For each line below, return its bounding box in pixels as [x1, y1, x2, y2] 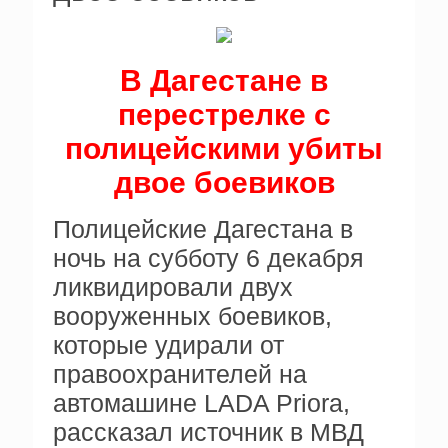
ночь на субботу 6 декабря [53, 244, 364, 272]
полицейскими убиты [65, 132, 383, 165]
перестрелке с [117, 98, 331, 131]
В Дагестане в [120, 64, 328, 97]
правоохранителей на [53, 360, 307, 388]
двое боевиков [113, 166, 335, 199]
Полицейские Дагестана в [53, 215, 353, 243]
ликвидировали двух [53, 273, 293, 301]
